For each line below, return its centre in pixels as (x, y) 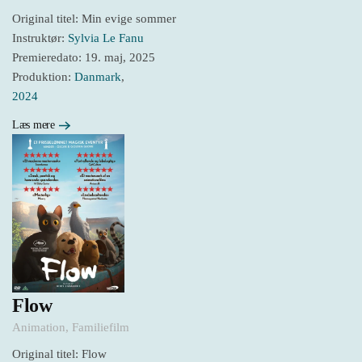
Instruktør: (40, 38)
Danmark (98, 77)
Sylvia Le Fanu (106, 38)
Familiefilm (101, 328)
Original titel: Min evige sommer (94, 19)
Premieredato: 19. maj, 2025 (84, 58)
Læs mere (34, 124)
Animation (39, 328)
